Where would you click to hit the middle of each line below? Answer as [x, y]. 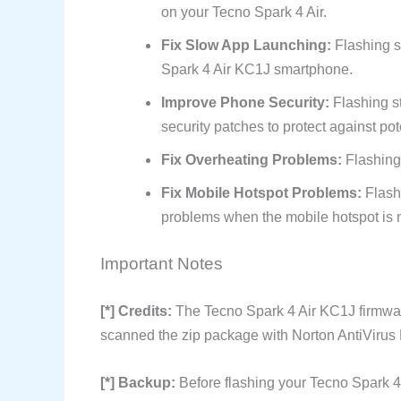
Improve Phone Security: [245, 102]
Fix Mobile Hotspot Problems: [261, 192]
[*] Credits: [136, 311]
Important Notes [162, 263]
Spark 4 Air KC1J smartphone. [257, 69]
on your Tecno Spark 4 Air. [244, 12]
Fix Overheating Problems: [252, 159]
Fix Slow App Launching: [246, 45]
